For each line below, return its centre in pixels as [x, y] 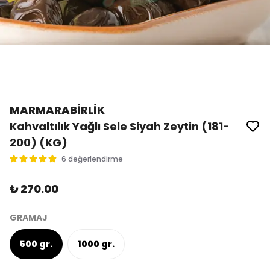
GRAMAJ [29, 218]
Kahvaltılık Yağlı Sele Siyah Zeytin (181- [120, 126]
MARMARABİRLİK [57, 110]
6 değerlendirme [92, 159]
